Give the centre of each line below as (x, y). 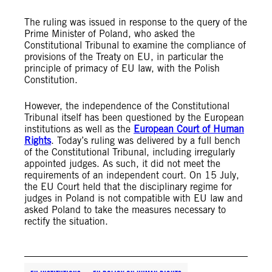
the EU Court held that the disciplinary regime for (128, 186)
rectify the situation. (66, 221)
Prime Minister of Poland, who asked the (110, 33)
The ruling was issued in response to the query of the (136, 22)
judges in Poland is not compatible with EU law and (134, 198)
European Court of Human (189, 129)
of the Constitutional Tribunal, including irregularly (130, 152)
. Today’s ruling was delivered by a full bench (146, 140)
